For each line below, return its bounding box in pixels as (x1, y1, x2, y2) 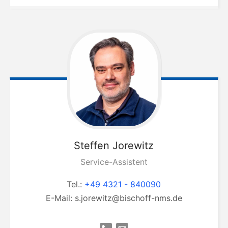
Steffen (74, 139, 110, 152)
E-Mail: (45, 193, 75, 204)
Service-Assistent (80, 157, 148, 167)
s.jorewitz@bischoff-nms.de (74, 193, 182, 204)
